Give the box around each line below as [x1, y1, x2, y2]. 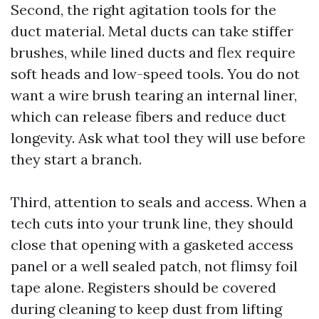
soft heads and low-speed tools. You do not [11, 64, 300, 83]
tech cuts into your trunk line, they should [11, 214, 293, 232]
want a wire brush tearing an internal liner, [11, 85, 297, 104]
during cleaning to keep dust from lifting [11, 299, 282, 318]
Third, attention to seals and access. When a [11, 192, 307, 211]
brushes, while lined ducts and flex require [11, 43, 296, 61]
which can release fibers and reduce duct [11, 107, 286, 125]
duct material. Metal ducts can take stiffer [11, 21, 293, 40]
